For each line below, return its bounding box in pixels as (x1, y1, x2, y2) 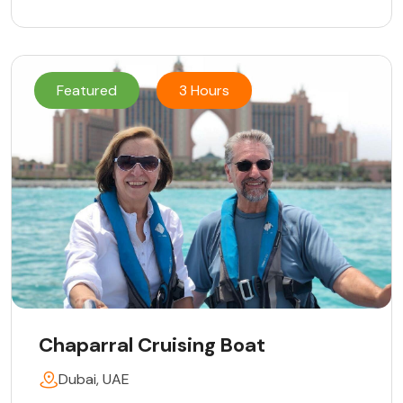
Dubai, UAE (58, 369, 130, 389)
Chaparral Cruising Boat (39, 331, 265, 358)
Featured (57, 80, 117, 100)
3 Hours (179, 80, 229, 100)
